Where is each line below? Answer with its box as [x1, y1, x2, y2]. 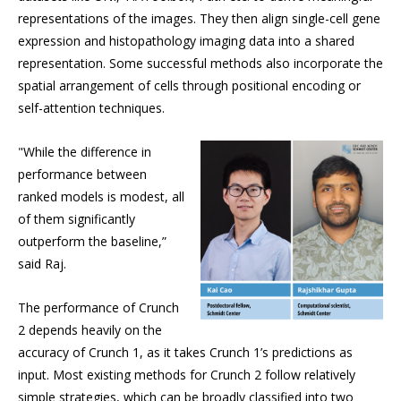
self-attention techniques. [18, 99, 165, 117]
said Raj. [18, 255, 66, 273]
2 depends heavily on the [18, 321, 162, 339]
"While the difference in [18, 143, 151, 161]
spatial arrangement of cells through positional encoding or [18, 77, 361, 95]
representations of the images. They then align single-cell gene [18, 10, 380, 28]
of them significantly [18, 210, 135, 228]
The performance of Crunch [18, 299, 179, 317]
